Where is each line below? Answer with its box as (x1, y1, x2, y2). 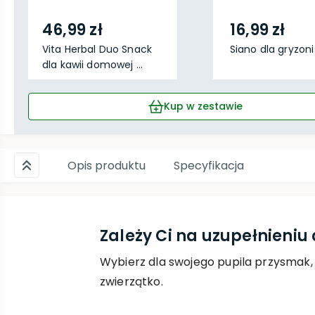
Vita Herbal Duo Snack (42, 42, 152, 56)
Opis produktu (67, 157, 146, 174)
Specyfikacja (174, 157, 244, 174)
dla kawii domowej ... (42, 58, 143, 72)
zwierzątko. (100, 274, 163, 290)
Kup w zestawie (163, 99, 243, 113)
